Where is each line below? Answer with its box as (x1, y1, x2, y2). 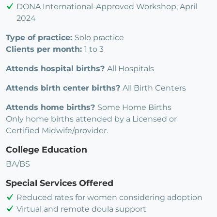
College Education (6, 144, 87, 155)
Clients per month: (6, 44, 84, 54)
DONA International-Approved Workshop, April (16, 1, 197, 11)
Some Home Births (97, 102, 171, 112)
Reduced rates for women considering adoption (16, 192, 202, 202)
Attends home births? (6, 102, 97, 112)
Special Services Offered (6, 177, 113, 188)
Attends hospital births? (6, 63, 107, 73)
